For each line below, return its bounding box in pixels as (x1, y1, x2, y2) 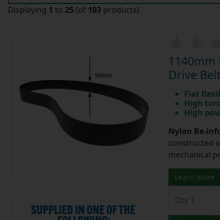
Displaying (8, 4, 49, 16)
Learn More (174, 172, 215, 182)
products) (101, 4, 139, 16)
